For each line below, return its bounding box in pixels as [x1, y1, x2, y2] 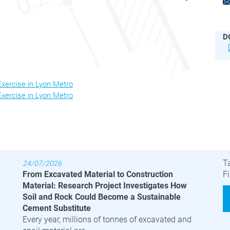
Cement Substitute [23, 203, 91, 213]
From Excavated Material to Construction [23, 169, 173, 179]
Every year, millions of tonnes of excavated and [23, 214, 191, 224]
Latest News [23, 136, 80, 149]
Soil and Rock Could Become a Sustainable [23, 191, 181, 202]
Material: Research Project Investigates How [23, 180, 187, 190]
